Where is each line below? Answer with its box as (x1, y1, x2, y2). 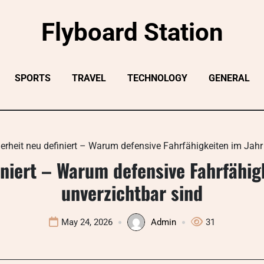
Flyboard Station (41, 18, 223, 47)
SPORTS (14, 72, 51, 84)
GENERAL (208, 72, 250, 84)
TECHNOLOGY (127, 72, 187, 84)
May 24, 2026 (61, 217, 113, 227)
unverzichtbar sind (61, 179, 203, 206)
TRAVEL (71, 72, 106, 84)
